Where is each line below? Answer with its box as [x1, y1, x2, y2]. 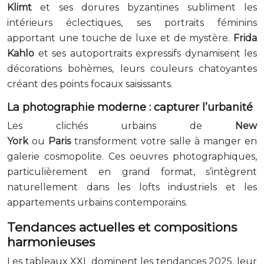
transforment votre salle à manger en [71, 135, 257, 147]
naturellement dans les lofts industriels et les [7, 181, 257, 193]
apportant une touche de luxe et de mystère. [7, 32, 233, 44]
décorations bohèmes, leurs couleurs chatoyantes [7, 62, 257, 74]
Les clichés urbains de [7, 120, 235, 131]
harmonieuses [7, 234, 95, 249]
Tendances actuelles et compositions [7, 219, 237, 235]
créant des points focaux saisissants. [7, 78, 173, 90]
